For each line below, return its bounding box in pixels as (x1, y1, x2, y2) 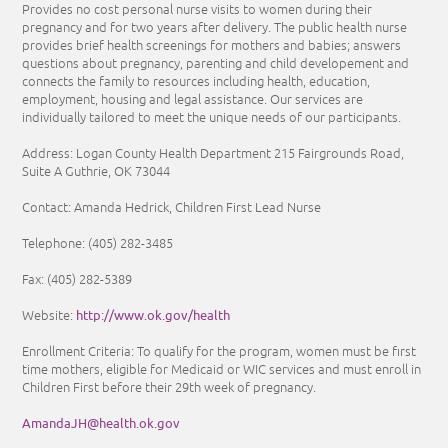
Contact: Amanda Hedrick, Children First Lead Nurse (22, 199, 322, 216)
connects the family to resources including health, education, (22, 73, 371, 90)
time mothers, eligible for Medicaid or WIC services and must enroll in (22, 361, 422, 378)
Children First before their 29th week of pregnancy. (22, 379, 317, 396)
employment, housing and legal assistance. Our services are (22, 91, 364, 108)
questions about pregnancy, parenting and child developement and (22, 55, 410, 72)
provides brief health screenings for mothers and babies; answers (22, 37, 402, 54)
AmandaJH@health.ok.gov (22, 414, 181, 432)
